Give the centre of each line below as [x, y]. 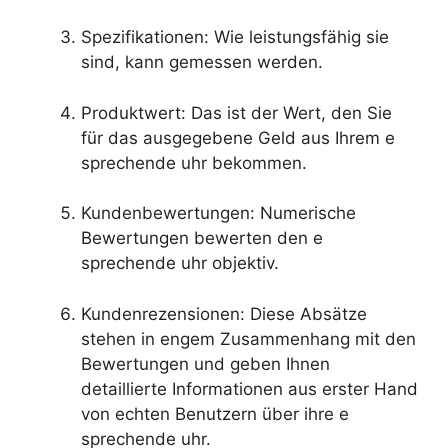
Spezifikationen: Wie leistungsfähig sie [235, 37]
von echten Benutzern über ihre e [215, 413]
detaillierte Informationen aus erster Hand [249, 388]
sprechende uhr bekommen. [194, 162]
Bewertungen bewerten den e [202, 238]
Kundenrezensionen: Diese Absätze [224, 313]
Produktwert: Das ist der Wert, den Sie [236, 112]
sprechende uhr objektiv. [180, 263]
